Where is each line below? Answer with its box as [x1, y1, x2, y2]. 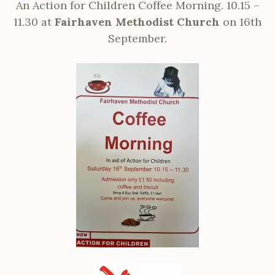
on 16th [220, 14, 261, 29]
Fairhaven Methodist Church [52, 14, 220, 29]
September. [108, 31, 167, 45]
